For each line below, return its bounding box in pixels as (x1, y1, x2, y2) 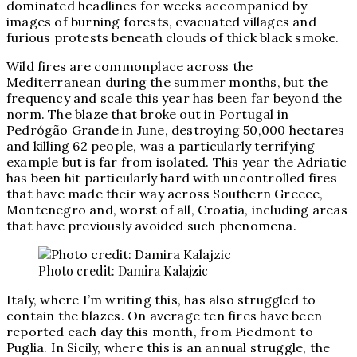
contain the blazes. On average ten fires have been (6, 308, 323, 324)
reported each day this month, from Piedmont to (6, 324, 314, 340)
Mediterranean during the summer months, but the (6, 74, 328, 91)
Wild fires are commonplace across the (6, 58, 253, 75)
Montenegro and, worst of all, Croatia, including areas (6, 202, 347, 218)
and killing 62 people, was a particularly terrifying (6, 138, 316, 155)
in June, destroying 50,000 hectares (119, 122, 345, 139)
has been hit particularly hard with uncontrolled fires (6, 170, 337, 186)
